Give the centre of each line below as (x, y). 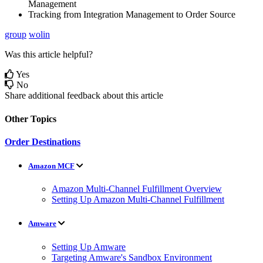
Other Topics (31, 119)
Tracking (45, 15)
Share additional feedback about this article (84, 96)
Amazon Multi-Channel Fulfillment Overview (137, 189)
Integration (103, 15)
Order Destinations (43, 141)
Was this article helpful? (49, 55)
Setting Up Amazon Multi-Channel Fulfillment (138, 200)
